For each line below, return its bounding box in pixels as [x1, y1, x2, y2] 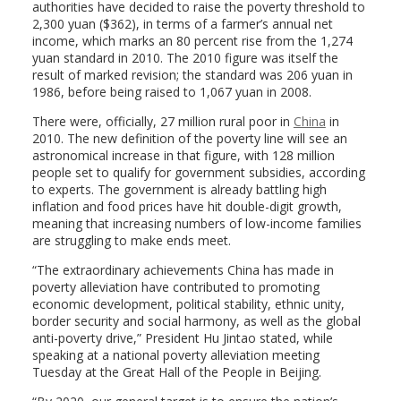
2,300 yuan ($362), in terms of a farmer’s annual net [31, 15, 333, 32]
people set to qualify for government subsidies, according [31, 164, 365, 181]
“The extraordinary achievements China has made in [31, 261, 334, 278]
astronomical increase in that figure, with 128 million [31, 147, 335, 164]
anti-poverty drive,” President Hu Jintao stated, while [31, 329, 333, 346]
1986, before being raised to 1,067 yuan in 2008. [31, 83, 311, 100]
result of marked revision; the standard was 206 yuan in [31, 66, 353, 83]
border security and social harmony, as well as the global [31, 312, 361, 329]
